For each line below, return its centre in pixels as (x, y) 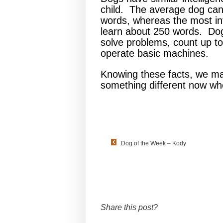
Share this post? (129, 207)
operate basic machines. (155, 53)
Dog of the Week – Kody (154, 143)
